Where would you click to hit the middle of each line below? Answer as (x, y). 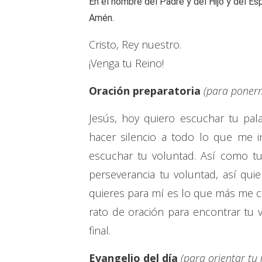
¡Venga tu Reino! (126, 63)
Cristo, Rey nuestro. (135, 45)
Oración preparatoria (145, 91)
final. (100, 231)
